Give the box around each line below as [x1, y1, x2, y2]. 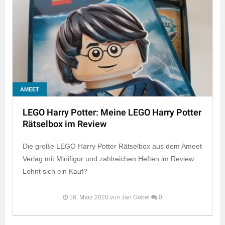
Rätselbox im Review [23, 118, 106, 132]
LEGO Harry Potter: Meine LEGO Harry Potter [23, 106, 201, 120]
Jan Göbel [122, 194, 150, 201]
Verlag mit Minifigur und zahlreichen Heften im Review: [23, 155, 196, 163]
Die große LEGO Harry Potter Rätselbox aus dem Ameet [23, 142, 202, 151]
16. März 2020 [69, 194, 108, 201]
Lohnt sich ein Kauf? [23, 167, 87, 176]
